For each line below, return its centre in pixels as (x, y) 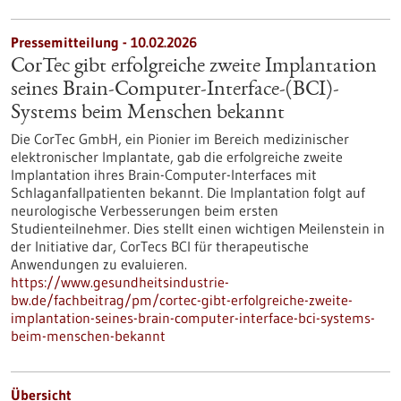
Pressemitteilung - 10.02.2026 (104, 42)
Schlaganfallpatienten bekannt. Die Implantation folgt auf (188, 192)
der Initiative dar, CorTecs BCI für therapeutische (160, 246)
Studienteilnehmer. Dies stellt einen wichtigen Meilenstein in (198, 228)
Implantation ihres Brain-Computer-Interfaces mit (164, 175)
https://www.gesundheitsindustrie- (120, 282)
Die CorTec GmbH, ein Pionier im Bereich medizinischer (180, 139)
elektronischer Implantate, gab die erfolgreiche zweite (177, 157)
